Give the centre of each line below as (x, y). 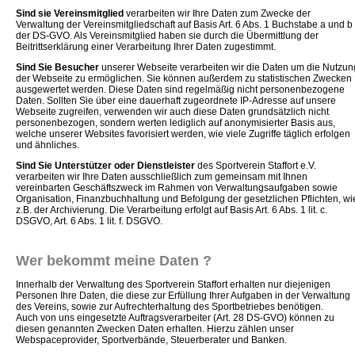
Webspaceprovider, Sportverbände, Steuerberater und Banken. (151, 340)
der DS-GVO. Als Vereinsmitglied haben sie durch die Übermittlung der (167, 35)
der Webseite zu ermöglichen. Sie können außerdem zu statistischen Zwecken (184, 78)
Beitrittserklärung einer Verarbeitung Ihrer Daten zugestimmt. (146, 46)
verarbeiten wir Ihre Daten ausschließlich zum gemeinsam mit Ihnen (162, 176)
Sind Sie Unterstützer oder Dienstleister (105, 165)
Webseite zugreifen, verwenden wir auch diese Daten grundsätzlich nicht (172, 111)
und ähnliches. (48, 145)
